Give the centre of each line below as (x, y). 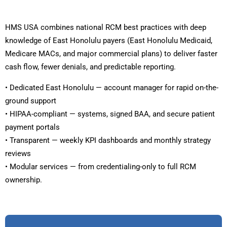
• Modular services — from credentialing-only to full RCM (101, 167)
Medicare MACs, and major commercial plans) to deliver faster (111, 54)
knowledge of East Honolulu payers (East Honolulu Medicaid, (109, 41)
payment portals (32, 127)
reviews (18, 154)
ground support (31, 101)
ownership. (24, 180)
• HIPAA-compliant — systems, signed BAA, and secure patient (110, 114)
